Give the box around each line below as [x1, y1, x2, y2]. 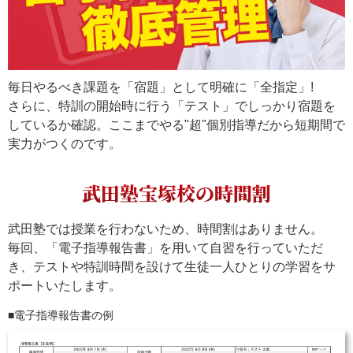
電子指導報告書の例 [14, 310, 113, 322]
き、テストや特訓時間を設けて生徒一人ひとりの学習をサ [8, 260, 336, 274]
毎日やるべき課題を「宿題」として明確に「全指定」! [8, 80, 314, 95]
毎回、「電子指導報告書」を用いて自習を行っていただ [8, 241, 323, 255]
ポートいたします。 [8, 279, 121, 293]
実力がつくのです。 [8, 137, 121, 151]
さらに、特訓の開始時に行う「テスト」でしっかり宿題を [8, 99, 336, 113]
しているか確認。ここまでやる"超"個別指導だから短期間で [8, 118, 345, 132]
